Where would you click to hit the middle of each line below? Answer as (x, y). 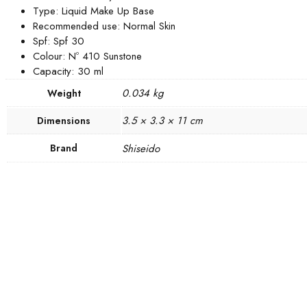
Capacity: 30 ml (68, 71)
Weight (64, 93)
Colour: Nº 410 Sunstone (87, 56)
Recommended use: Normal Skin (104, 26)
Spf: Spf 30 (59, 41)
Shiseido (141, 149)
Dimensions (64, 121)
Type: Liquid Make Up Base (94, 11)
